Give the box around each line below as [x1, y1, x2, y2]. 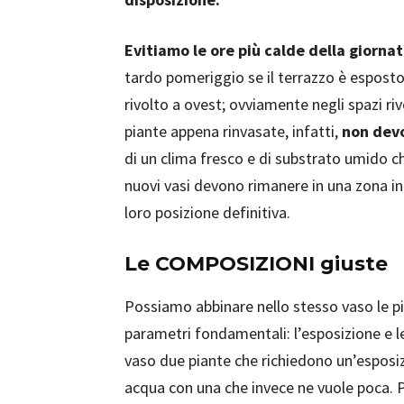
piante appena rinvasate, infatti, [124, 121, 342, 142]
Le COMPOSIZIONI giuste [124, 252, 388, 276]
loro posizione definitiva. [124, 202, 290, 223]
